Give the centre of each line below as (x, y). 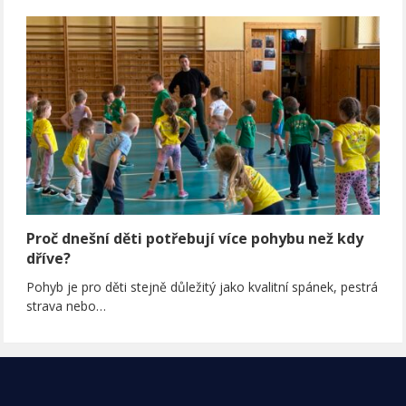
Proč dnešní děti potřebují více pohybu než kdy (195, 239)
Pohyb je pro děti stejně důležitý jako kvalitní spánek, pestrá (203, 287)
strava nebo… (67, 306)
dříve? (49, 259)
